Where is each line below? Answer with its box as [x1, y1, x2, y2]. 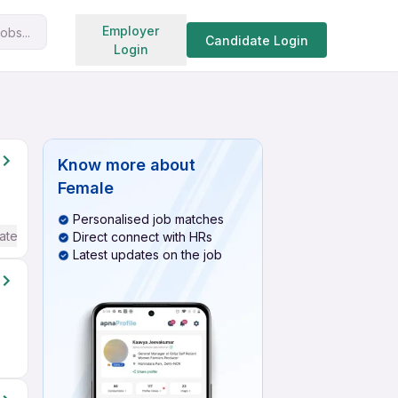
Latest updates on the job [73, 247, 222, 262]
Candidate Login [204, 32, 308, 48]
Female [58, 179, 114, 197]
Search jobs [139, 20, 219, 37]
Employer [102, 23, 160, 38]
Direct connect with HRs [73, 229, 212, 244]
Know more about [58, 155, 195, 174]
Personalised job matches [73, 211, 224, 227]
